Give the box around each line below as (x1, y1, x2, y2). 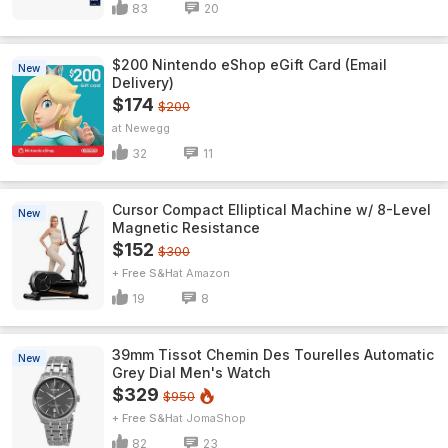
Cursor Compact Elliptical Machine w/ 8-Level (112, 201, 431, 218)
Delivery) (112, 74, 174, 91)
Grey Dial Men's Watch (112, 364, 271, 381)
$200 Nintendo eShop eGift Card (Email (112, 56, 387, 73)
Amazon (186, 266, 230, 280)
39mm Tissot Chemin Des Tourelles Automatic (112, 346, 434, 363)
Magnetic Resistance (112, 219, 260, 236)
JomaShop (186, 411, 246, 425)
